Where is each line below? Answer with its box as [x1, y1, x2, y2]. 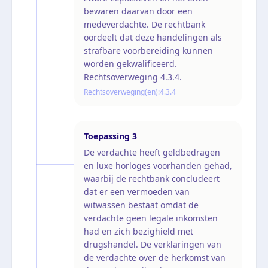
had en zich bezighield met [84, 225, 193, 237]
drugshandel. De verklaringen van [84, 238, 221, 250]
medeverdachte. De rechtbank [84, 18, 205, 30]
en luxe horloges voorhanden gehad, [84, 159, 232, 171]
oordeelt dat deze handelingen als [84, 31, 222, 43]
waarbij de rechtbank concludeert [84, 172, 220, 184]
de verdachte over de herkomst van [84, 251, 226, 263]
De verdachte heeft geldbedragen [84, 146, 220, 158]
